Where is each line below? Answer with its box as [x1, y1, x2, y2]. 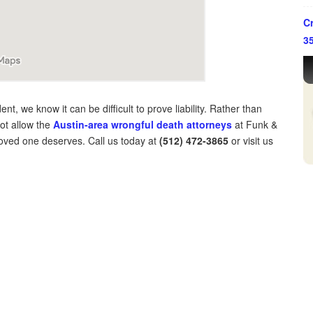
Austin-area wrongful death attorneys [53, 117, 232, 131]
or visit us [228, 133, 273, 147]
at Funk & [232, 117, 277, 131]
